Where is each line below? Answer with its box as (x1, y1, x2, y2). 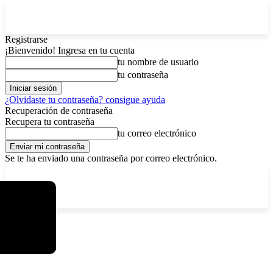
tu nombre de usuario (118, 57, 199, 67)
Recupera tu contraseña (5, 116, 94, 127)
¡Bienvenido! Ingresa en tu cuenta (5, 45, 135, 55)
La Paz (24, 169, 43, 176)
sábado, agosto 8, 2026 (63, 168, 135, 177)
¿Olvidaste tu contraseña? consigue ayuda (5, 94, 165, 105)
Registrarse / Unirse (154, 168, 214, 177)
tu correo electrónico (118, 128, 196, 138)
